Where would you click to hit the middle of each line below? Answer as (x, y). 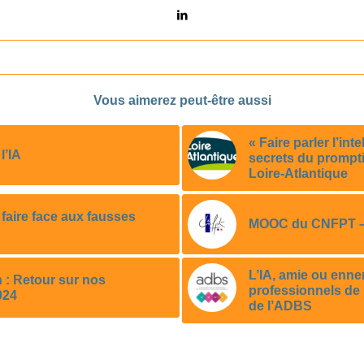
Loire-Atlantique (298, 173)
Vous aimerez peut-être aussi (182, 100)
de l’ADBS (280, 305)
